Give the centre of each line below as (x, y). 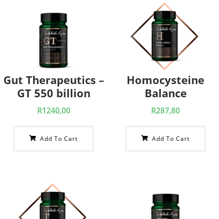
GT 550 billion (54, 93)
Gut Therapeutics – (54, 80)
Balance (165, 93)
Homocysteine (165, 80)
